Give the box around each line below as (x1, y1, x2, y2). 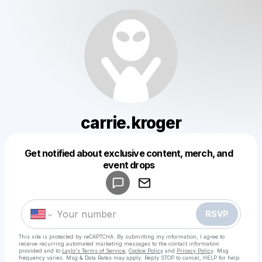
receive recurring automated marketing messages (19, 240, 150, 247)
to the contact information (152, 240, 219, 247)
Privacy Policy (177, 247, 213, 254)
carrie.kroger (80, 113, 182, 133)
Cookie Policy (129, 247, 163, 254)
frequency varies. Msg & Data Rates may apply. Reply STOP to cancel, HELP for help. (19, 254, 241, 261)
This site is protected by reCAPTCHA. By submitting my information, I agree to (19, 233, 225, 240)
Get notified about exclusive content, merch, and (25, 147, 233, 159)
